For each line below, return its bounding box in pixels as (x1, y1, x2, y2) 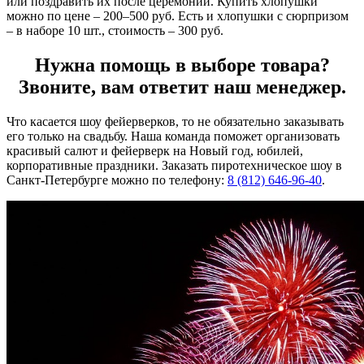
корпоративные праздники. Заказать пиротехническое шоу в (6, 158, 342, 172)
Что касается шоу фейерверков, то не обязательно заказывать (6, 114, 344, 128)
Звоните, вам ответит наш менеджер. (18, 76, 346, 97)
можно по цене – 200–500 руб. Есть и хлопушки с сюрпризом (6, 8, 349, 23)
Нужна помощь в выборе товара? (34, 54, 330, 76)
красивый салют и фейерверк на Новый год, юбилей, (6, 143, 303, 158)
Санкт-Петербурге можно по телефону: (6, 172, 227, 187)
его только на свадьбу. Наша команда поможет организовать (6, 128, 340, 143)
